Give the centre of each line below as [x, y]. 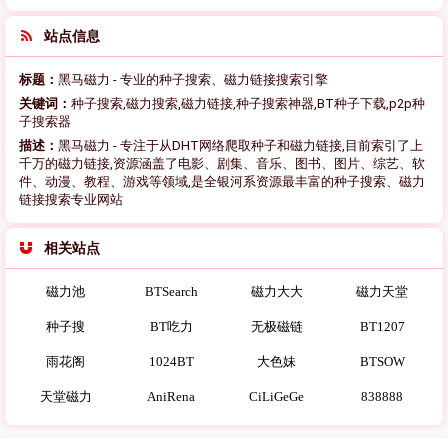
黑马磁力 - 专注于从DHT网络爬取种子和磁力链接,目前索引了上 [240, 145]
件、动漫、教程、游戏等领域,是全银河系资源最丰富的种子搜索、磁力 [222, 181]
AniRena [171, 396]
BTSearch [171, 291]
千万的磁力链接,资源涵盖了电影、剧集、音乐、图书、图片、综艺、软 [222, 163]
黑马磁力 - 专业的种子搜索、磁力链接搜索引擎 [193, 79]
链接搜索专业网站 [71, 199]
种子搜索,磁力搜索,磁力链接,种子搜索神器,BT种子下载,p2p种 [248, 103]
